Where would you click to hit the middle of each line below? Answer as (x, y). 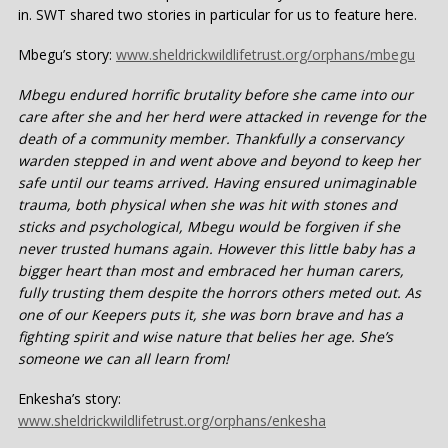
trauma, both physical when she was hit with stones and (207, 204)
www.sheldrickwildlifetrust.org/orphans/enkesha (172, 420)
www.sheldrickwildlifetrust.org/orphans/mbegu (265, 54)
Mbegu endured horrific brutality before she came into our (215, 94)
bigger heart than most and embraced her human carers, (211, 270)
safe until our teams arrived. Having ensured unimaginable (217, 182)
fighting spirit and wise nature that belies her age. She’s (205, 336)
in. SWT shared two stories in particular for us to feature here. (217, 14)
